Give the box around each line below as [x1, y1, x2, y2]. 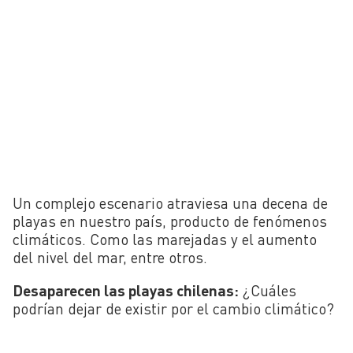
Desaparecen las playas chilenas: [13, 281, 239, 300]
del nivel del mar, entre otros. [13, 247, 211, 266]
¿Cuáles [239, 281, 296, 300]
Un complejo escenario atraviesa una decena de [13, 193, 328, 212]
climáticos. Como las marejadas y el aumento [13, 229, 317, 248]
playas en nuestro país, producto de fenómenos [13, 211, 327, 230]
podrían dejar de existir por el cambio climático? [13, 299, 334, 318]
